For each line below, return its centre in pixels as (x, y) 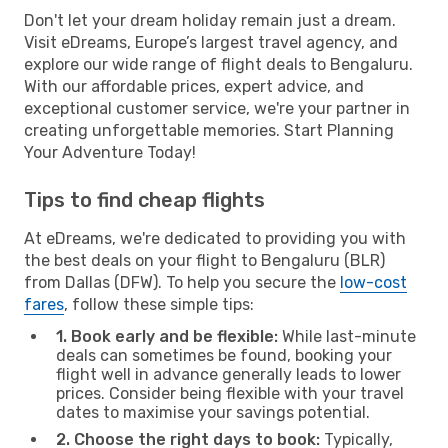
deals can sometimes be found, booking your (224, 355)
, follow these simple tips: (159, 304)
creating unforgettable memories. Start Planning (209, 130)
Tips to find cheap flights (144, 199)
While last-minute (347, 336)
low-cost (373, 282)
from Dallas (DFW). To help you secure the (182, 282)
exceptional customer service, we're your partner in (217, 108)
